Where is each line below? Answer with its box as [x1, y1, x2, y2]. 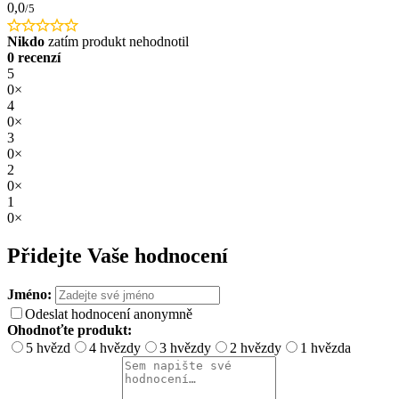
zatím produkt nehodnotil [45, 33, 189, 49]
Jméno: [7, 286, 55, 302]
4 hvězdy [89, 339, 141, 355]
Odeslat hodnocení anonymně [25, 305, 192, 322]
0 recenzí [7, 49, 61, 65]
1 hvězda [300, 339, 351, 355]
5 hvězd [26, 339, 70, 355]
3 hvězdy [159, 339, 211, 355]
